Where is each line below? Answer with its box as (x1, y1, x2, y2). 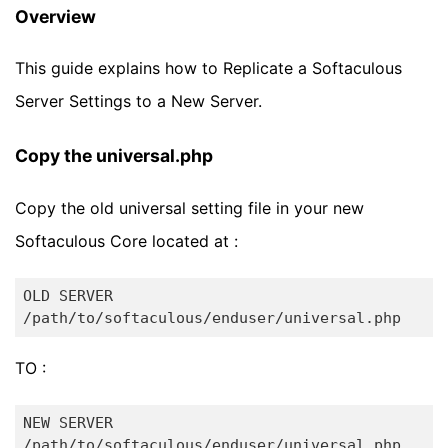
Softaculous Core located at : (15, 230, 238, 251)
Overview (15, 5, 96, 27)
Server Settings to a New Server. (15, 91, 262, 112)
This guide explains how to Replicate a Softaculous (15, 58, 402, 79)
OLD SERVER (22, 287, 113, 306)
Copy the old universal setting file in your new (15, 197, 364, 218)
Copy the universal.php (15, 145, 213, 167)
